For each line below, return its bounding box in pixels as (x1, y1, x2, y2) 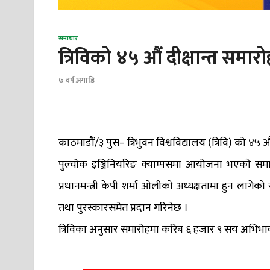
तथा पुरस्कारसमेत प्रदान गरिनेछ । (58, 198, 188, 217)
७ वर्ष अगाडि (58, 73, 95, 87)
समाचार (58, 33, 78, 45)
